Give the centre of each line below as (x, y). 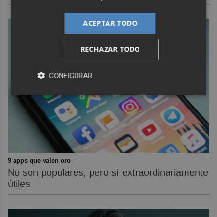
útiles (19, 184)
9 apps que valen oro (39, 161)
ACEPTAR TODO (110, 23)
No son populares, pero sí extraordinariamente (108, 173)
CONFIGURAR (71, 75)
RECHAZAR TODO (110, 49)
